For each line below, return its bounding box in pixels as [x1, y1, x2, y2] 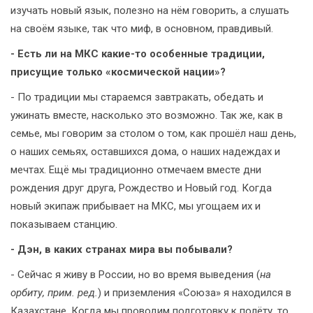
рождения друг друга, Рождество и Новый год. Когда [10, 182, 272, 195]
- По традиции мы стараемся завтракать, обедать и [10, 91, 263, 104]
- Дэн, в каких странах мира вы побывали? [10, 243, 233, 256]
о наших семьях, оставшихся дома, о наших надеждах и [10, 145, 280, 159]
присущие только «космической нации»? [10, 66, 226, 79]
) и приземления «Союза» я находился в [98, 286, 291, 300]
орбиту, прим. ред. [10, 286, 98, 300]
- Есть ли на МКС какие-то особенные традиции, [10, 48, 265, 61]
